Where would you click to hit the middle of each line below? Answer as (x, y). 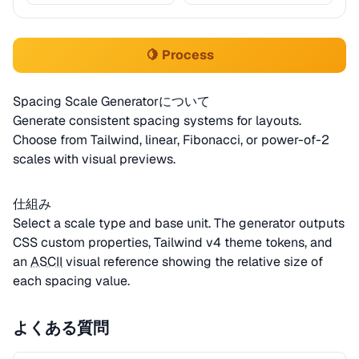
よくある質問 (61, 328)
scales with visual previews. (94, 159)
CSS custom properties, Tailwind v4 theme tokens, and (173, 242)
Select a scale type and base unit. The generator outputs (179, 223)
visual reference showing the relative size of (193, 262)
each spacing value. (71, 281)
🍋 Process (179, 55)
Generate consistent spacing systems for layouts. (157, 121)
